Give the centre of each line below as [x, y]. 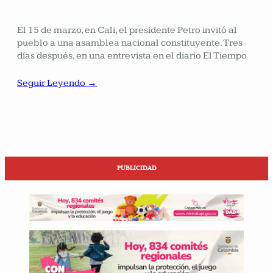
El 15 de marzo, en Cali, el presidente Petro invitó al [127, 30]
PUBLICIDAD [136, 168]
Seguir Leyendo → [57, 83]
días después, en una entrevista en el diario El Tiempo [132, 55]
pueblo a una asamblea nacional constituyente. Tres [130, 43]
